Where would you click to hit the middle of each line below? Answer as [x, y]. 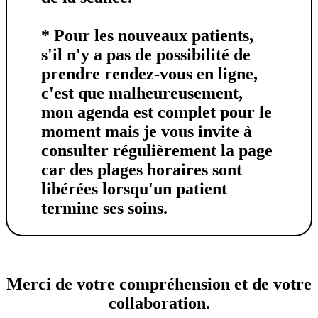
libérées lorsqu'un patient [134, 188]
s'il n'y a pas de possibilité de [146, 54]
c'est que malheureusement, [142, 93]
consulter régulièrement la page [157, 150]
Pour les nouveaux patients [152, 35]
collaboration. [159, 303]
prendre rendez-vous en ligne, [149, 73]
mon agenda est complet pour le [157, 112]
